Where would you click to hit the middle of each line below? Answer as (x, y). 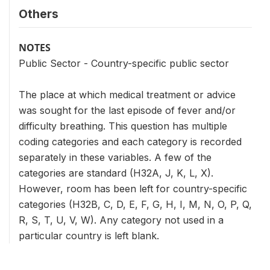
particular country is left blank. (89, 236)
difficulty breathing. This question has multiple (123, 126)
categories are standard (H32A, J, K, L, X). (116, 173)
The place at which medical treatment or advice (127, 95)
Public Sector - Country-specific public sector (124, 63)
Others (39, 14)
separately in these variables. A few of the (115, 157)
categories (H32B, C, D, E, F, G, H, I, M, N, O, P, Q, (135, 204)
